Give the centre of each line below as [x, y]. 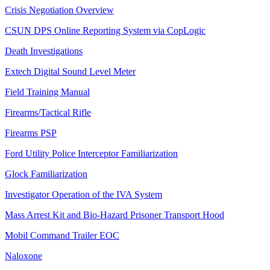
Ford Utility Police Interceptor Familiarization [91, 154]
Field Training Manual [47, 92]
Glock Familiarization [46, 174]
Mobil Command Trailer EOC [62, 236]
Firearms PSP [31, 133]
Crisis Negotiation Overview [59, 10]
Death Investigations [44, 51]
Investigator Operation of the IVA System [83, 195]
